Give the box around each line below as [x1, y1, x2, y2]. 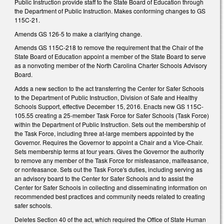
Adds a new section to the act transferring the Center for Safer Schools [14, 83, 204, 92]
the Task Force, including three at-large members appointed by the [14, 128, 194, 137]
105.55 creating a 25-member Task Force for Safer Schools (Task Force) [14, 110, 209, 119]
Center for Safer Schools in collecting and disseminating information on [14, 182, 207, 191]
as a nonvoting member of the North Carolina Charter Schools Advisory [14, 61, 207, 70]
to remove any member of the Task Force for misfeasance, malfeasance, [14, 155, 208, 164]
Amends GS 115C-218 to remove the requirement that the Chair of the [14, 43, 203, 52]
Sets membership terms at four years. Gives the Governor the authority [14, 146, 204, 155]
